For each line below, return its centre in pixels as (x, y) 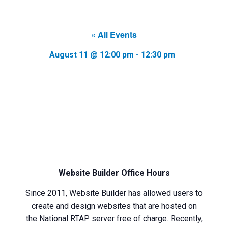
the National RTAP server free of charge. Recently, (114, 219)
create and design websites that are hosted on (114, 206)
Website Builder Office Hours (114, 173)
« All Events (114, 34)
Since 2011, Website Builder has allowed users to (114, 193)
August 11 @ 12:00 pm (91, 55)
